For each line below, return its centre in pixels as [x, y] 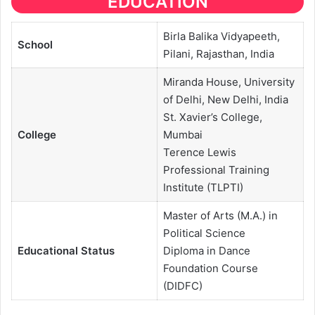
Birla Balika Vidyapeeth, [221, 37]
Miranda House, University [229, 82]
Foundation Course [210, 269]
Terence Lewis [199, 153]
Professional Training [216, 170]
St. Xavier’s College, [212, 117]
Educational [47, 251]
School [35, 45]
